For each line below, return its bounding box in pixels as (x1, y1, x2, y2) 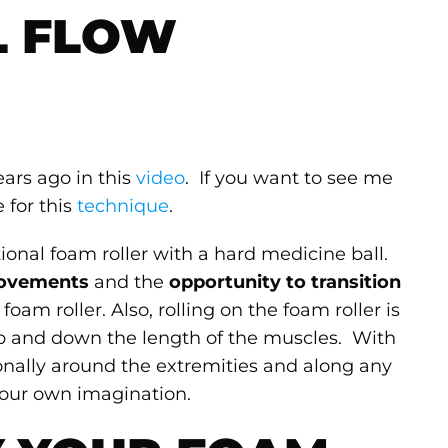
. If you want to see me (185, 167, 394, 190)
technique (77, 195, 170, 218)
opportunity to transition (169, 271, 402, 294)
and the (89, 271, 170, 294)
